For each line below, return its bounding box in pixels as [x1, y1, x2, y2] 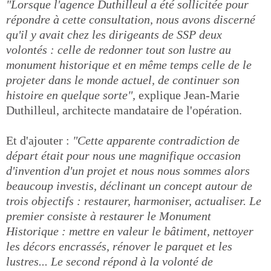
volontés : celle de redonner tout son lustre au [6, 42, 231, 56]
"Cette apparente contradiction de [70, 133, 240, 147]
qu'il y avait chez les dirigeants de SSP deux [6, 27, 222, 41]
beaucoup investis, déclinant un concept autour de [6, 178, 252, 192]
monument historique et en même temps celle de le [6, 57, 252, 71]
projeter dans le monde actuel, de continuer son [6, 73, 240, 87]
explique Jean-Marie [135, 88, 240, 102]
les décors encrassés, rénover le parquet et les [6, 239, 232, 253]
